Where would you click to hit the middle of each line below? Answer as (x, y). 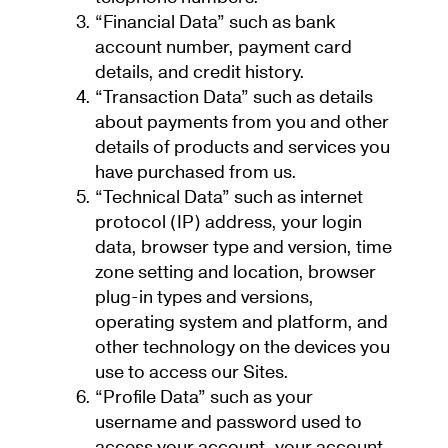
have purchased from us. (198, 173)
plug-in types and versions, (204, 298)
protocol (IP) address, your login (228, 223)
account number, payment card (223, 48)
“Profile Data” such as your (204, 398)
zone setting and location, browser (235, 273)
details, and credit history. (202, 73)
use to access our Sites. (194, 373)
